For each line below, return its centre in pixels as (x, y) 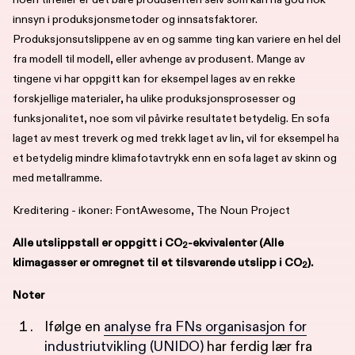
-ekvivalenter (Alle (236, 242)
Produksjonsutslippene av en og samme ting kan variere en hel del (177, 39)
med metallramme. (57, 177)
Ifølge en (74, 326)
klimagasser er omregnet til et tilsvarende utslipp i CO (157, 262)
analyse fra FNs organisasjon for (205, 326)
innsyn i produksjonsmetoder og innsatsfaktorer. (135, 19)
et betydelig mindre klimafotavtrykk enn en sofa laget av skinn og (175, 158)
